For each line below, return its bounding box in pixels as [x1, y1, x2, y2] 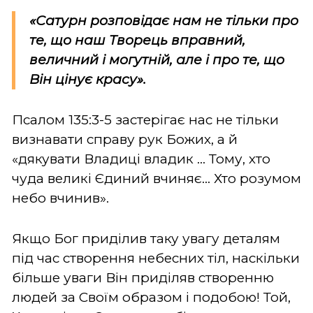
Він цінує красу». [29, 71, 146, 87]
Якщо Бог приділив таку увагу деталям [12, 230, 280, 247]
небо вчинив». [12, 189, 109, 206]
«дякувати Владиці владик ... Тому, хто [12, 150, 270, 167]
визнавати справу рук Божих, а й [12, 131, 238, 147]
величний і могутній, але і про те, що [29, 51, 284, 68]
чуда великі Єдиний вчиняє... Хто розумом [12, 170, 301, 187]
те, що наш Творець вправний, [29, 31, 245, 48]
